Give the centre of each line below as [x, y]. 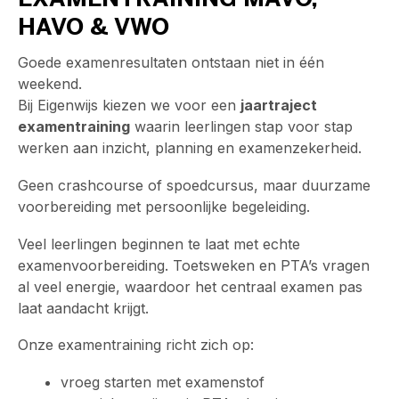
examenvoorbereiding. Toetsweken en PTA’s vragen [194, 265]
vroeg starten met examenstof [163, 382]
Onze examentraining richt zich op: [136, 345]
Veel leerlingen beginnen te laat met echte [159, 244]
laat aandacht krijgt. [83, 308]
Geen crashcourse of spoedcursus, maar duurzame [194, 185]
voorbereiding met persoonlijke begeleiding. [164, 206]
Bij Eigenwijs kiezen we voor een [129, 106]
